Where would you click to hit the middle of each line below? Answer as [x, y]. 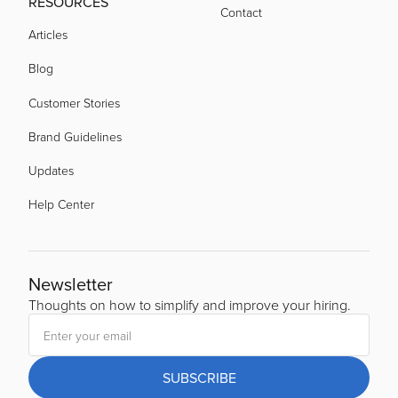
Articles [48, 35]
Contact [241, 12]
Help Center [61, 204]
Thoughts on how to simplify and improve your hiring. [190, 305]
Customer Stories [74, 103]
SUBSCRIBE [199, 378]
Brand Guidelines [75, 137]
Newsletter [71, 284]
